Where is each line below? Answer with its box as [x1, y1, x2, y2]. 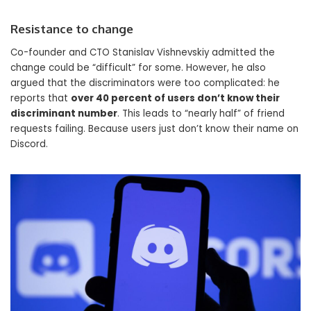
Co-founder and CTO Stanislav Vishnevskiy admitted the [10, 46, 275, 59]
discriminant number [10, 107, 117, 120]
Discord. [10, 137, 48, 151]
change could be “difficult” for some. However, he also [10, 61, 266, 74]
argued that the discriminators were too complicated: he [10, 76, 280, 90]
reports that [10, 92, 71, 105]
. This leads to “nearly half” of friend [117, 107, 285, 120]
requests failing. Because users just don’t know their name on [10, 122, 299, 135]
